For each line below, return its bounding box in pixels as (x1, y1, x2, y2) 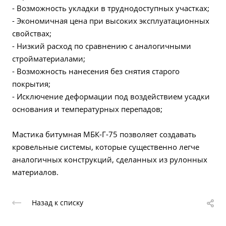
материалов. (12, 167, 59, 177)
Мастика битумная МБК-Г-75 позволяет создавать (12, 129, 196, 139)
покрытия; (12, 79, 52, 89)
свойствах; (12, 28, 53, 38)
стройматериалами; (12, 53, 87, 64)
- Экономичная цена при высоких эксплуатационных (12, 16, 209, 26)
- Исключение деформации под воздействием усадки (12, 91, 210, 101)
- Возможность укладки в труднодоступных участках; (12, 3, 211, 13)
